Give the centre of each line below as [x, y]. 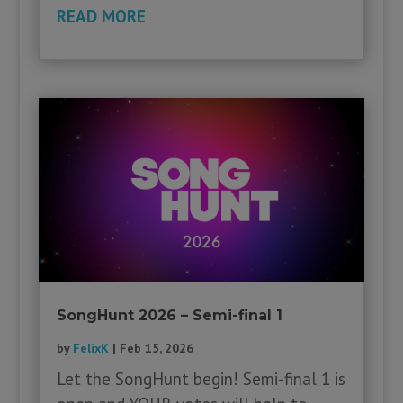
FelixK [90, 349]
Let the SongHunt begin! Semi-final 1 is [201, 379]
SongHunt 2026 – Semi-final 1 [169, 316]
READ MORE [101, 17]
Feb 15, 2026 [156, 349]
